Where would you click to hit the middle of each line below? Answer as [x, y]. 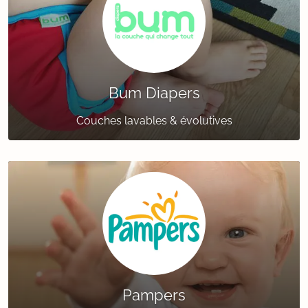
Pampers [154, 295]
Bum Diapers [154, 93]
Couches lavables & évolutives [154, 121]
